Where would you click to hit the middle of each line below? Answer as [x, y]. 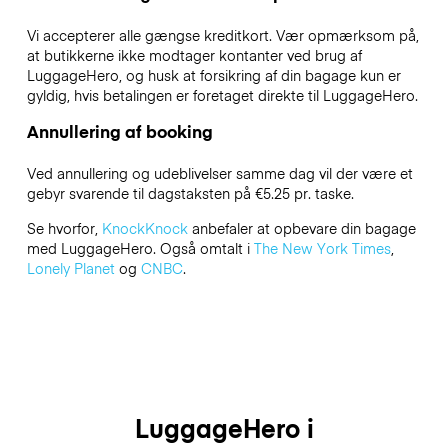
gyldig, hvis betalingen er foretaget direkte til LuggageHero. [222, 95]
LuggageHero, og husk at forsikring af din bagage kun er [213, 75]
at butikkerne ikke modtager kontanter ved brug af [194, 55]
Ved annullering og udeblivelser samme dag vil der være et [219, 173]
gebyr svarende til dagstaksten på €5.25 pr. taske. [190, 193]
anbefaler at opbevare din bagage [301, 227]
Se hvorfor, [64, 227]
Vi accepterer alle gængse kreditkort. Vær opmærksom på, [222, 35]
